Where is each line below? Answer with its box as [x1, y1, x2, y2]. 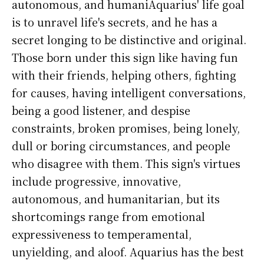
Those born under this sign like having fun [12, 49, 238, 65]
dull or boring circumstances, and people [12, 138, 230, 154]
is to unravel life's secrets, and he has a [12, 14, 217, 30]
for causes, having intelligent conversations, [12, 85, 246, 101]
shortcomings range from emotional [12, 209, 205, 225]
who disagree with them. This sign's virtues [12, 156, 240, 171]
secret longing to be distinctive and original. [12, 32, 246, 48]
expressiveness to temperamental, [12, 226, 192, 242]
